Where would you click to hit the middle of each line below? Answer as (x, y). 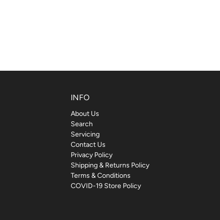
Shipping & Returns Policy (110, 165)
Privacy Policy (92, 155)
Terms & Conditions (101, 175)
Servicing (85, 134)
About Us (85, 113)
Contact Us (88, 144)
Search (82, 124)
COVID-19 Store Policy (106, 186)
